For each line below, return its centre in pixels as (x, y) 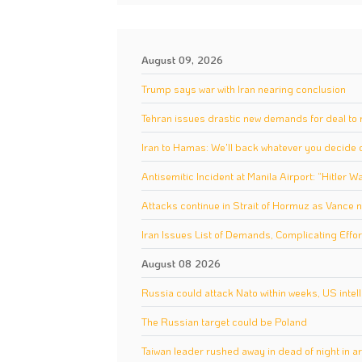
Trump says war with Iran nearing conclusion (244, 88)
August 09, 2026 (182, 59)
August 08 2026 (181, 263)
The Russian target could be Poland (224, 321)
